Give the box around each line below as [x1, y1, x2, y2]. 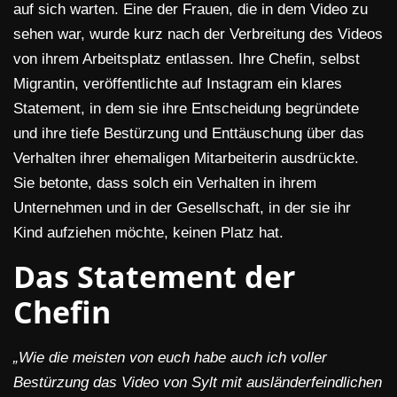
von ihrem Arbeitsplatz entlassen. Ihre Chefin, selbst [13, 51, 360, 68]
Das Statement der [13, 256, 295, 298]
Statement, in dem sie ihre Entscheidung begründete [13, 100, 359, 118]
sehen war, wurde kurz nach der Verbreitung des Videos [13, 26, 383, 43]
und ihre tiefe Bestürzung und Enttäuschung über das [13, 125, 364, 143]
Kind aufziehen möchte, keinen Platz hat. [13, 224, 284, 242]
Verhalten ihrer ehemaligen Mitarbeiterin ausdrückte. [13, 150, 359, 167]
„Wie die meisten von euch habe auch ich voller [13, 349, 327, 367]
